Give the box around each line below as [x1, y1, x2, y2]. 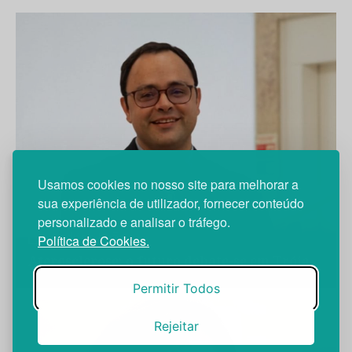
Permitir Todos [132, 280, 220, 296]
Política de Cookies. [38, 232, 149, 250]
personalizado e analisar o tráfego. [38, 213, 233, 231]
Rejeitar [153, 318, 199, 334]
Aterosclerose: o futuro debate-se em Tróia [28, 252, 310, 269]
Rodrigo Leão [52, 229, 126, 246]
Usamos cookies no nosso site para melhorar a [38, 175, 299, 193]
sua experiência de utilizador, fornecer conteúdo [38, 194, 304, 212]
